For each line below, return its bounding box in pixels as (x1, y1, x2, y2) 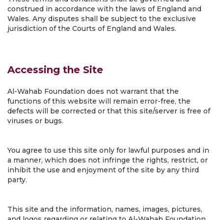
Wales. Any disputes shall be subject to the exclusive (7, 14, 196, 23)
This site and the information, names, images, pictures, (7, 205, 202, 214)
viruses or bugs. (7, 116, 63, 125)
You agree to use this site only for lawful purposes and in (7, 146, 209, 155)
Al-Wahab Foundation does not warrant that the (7, 87, 179, 96)
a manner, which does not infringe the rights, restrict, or (7, 156, 208, 165)
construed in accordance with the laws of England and (7, 4, 201, 13)
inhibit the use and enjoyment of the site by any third (7, 165, 199, 174)
